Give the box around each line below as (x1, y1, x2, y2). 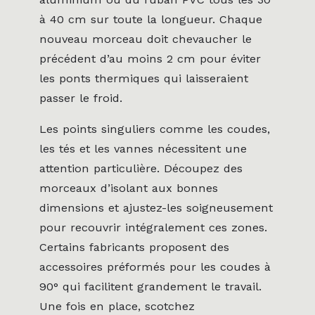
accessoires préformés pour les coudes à (39, 260, 271, 274)
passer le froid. (39, 91, 122, 105)
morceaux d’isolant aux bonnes (39, 181, 218, 195)
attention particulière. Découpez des (39, 162, 243, 176)
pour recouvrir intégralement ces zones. (39, 221, 267, 235)
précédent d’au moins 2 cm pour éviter (39, 51, 261, 65)
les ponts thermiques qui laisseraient (39, 71, 248, 85)
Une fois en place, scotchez (39, 300, 195, 314)
